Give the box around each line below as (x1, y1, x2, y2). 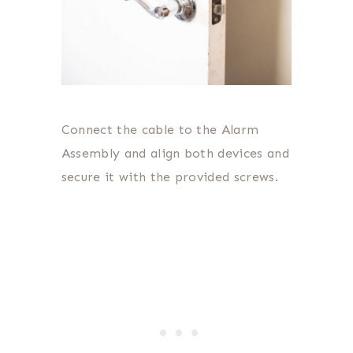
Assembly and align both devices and (61, 146, 289, 162)
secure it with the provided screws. (61, 169, 283, 185)
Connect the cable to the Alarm (61, 122, 259, 138)
